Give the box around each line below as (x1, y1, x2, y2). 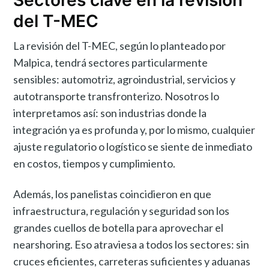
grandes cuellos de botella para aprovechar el (13, 220, 224, 234)
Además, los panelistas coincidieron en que (13, 187, 212, 201)
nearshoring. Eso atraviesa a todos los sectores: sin (13, 237, 250, 251)
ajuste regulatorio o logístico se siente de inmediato (13, 139, 253, 153)
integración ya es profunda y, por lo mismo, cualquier (13, 122, 256, 136)
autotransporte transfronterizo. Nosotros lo (13, 89, 220, 103)
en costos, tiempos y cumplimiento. (13, 156, 176, 170)
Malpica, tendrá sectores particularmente (13, 55, 208, 69)
